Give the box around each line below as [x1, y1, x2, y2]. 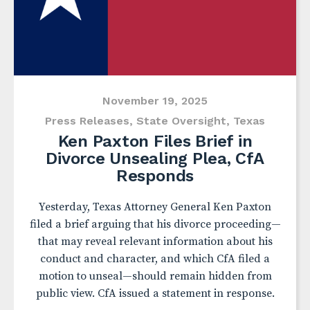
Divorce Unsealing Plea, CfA [46, 149, 264, 168]
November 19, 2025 [102, 94, 208, 107]
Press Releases [45, 114, 129, 127]
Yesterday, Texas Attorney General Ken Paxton [39, 200, 271, 214]
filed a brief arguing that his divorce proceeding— [29, 217, 281, 231]
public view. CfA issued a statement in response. [35, 286, 275, 300]
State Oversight [136, 114, 226, 127]
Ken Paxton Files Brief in [57, 131, 253, 151]
